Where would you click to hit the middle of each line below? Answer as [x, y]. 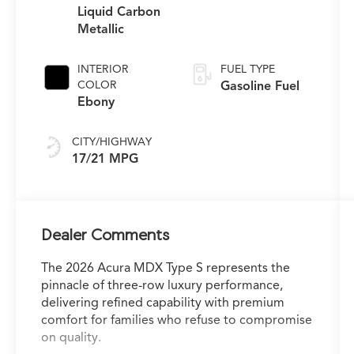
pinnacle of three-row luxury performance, [162, 286]
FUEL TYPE [247, 70]
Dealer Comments [105, 235]
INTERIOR [104, 70]
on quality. [72, 338]
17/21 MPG [105, 159]
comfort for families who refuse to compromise [177, 320]
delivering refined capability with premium [163, 303]
